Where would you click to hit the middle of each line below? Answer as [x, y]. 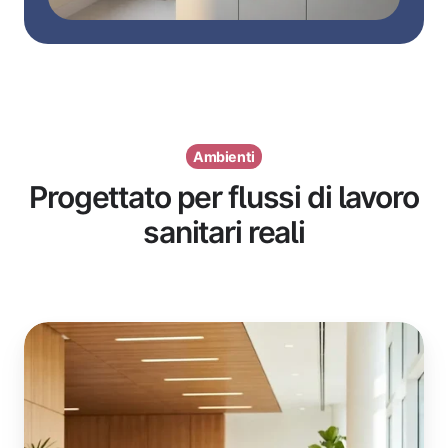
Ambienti [224, 156]
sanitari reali [224, 232]
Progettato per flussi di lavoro [224, 197]
